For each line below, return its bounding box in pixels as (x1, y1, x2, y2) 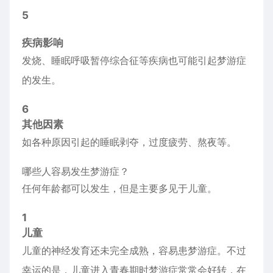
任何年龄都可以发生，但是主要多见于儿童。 (22, 182, 217, 194)
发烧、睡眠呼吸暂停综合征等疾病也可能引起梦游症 (22, 54, 246, 66)
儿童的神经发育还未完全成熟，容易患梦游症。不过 (22, 244, 246, 257)
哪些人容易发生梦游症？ (22, 165, 129, 177)
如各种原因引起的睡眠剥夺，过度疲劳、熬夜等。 (22, 136, 236, 148)
